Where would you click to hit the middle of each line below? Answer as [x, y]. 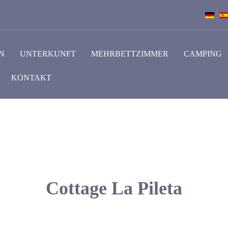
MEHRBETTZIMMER [130, 54]
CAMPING [203, 54]
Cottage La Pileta [114, 188]
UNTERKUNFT [48, 54]
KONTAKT [32, 78]
